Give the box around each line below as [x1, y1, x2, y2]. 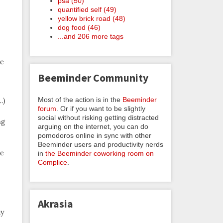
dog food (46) [58, 23, 101, 31]
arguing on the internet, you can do [38, 122, 148, 130]
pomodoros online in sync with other [38, 131, 151, 139]
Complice [38, 158, 67, 166]
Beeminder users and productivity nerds [38, 140, 163, 148]
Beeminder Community [38, 71, 148, 85]
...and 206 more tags [58, 32, 123, 40]
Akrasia [38, 197, 73, 211]
